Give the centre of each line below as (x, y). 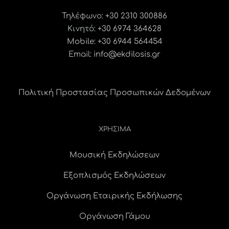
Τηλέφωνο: (84, 16)
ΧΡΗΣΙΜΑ (114, 129)
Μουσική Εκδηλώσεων (114, 155)
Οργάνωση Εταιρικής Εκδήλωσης (114, 196)
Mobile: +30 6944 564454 (114, 42)
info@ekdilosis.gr (127, 54)
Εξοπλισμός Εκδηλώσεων (114, 176)
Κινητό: (83, 29)
